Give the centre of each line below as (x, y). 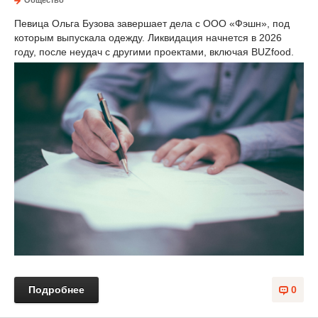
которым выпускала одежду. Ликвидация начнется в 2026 (148, 38)
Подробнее (56, 290)
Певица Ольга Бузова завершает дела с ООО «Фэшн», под (152, 24)
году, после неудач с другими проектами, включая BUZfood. (154, 52)
